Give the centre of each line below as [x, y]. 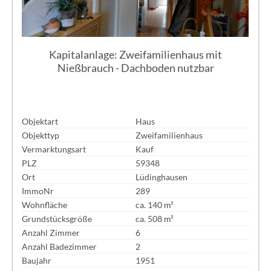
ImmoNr [38, 191]
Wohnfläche [45, 204]
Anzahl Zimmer [51, 232]
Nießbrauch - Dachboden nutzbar [135, 68]
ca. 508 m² [155, 218]
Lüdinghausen [162, 177]
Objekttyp [41, 135]
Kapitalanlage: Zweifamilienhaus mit [135, 55]
